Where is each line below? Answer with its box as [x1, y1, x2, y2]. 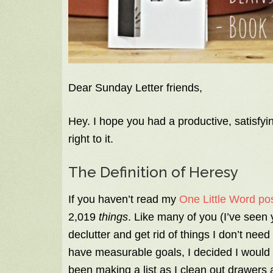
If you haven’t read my [68, 193, 179, 206]
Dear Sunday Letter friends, [68, 82, 202, 94]
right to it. [68, 133, 113, 146]
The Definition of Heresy [68, 163, 238, 182]
